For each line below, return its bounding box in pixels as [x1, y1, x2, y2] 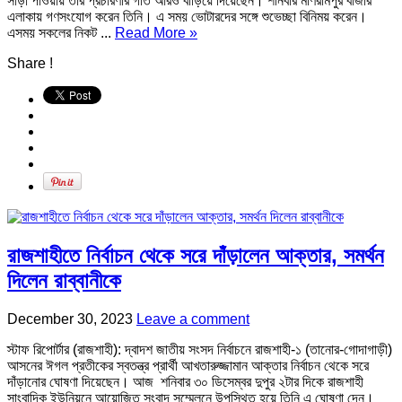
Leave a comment [136, 310, 249, 327]
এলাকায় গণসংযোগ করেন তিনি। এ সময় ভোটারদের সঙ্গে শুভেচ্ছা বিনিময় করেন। [7, 9, 367, 25]
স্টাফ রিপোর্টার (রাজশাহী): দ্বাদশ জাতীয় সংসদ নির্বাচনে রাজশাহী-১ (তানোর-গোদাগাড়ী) [7, 341, 392, 357]
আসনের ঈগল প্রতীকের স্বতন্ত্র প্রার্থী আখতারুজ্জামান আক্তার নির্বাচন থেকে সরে [7, 357, 369, 373]
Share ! [7, 56, 53, 72]
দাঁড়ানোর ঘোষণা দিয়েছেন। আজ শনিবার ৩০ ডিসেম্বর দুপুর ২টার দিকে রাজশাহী [7, 373, 363, 389]
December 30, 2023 [7, 310, 133, 327]
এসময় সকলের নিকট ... [7, 25, 115, 41]
